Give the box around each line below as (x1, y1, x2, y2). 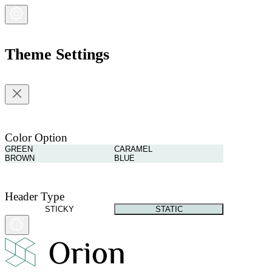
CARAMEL (114, 144, 152, 154)
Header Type (5, 189, 64, 203)
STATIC (155, 204, 183, 214)
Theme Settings (5, 45, 109, 63)
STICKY (45, 204, 74, 214)
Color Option (5, 131, 67, 144)
